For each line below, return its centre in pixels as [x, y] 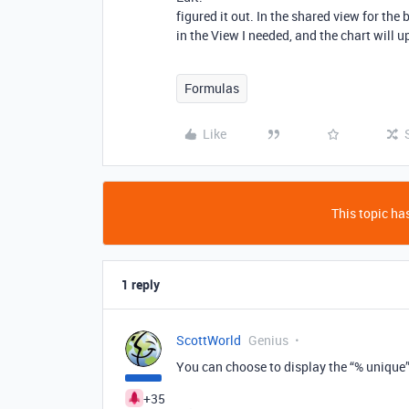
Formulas [212, 88]
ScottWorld [209, 340]
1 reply [141, 284]
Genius [268, 340]
